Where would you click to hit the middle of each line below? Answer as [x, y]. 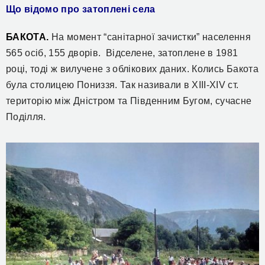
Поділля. [26, 117]
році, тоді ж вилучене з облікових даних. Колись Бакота [132, 69]
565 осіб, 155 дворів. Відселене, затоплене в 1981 [122, 53]
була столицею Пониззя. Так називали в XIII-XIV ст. [122, 85]
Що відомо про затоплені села [81, 9]
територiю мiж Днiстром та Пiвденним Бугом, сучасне [129, 101]
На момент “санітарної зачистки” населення [151, 37]
